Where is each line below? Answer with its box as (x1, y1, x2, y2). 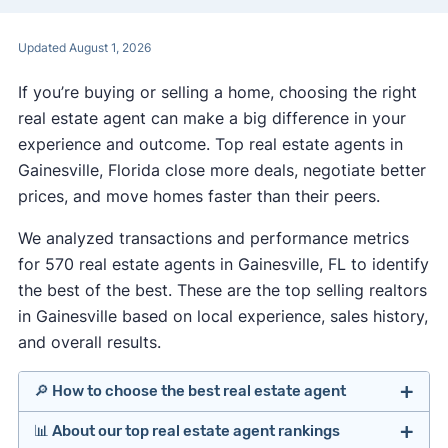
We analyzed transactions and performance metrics (17, 227, 409, 248)
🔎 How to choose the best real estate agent (33, 382, 346, 401)
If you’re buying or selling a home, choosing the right (17, 81, 417, 102)
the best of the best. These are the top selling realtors (17, 279, 427, 300)
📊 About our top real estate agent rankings (33, 422, 340, 441)
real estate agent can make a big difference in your (17, 107, 406, 128)
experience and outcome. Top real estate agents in (17, 133, 403, 154)
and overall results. (17, 331, 161, 352)
